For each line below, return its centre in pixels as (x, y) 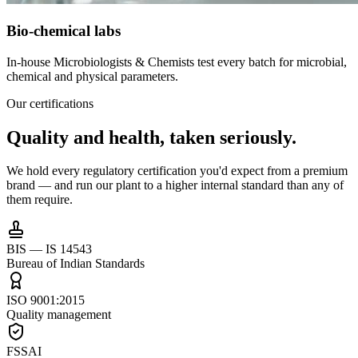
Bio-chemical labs (64, 30)
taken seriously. (233, 137)
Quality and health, (86, 137)
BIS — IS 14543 (49, 249)
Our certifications (50, 103)
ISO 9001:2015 (46, 300)
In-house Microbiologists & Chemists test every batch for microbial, (177, 62)
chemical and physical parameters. (92, 76)
